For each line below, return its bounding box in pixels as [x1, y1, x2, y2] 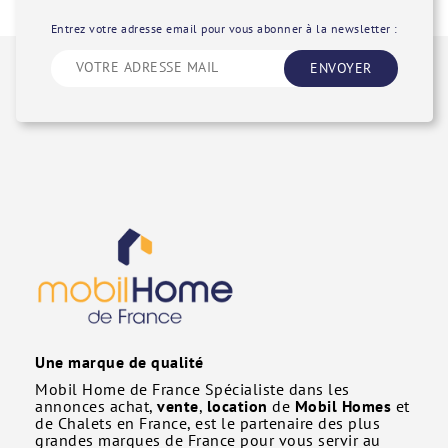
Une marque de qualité [35, 352, 204, 373]
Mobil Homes [294, 396, 391, 417]
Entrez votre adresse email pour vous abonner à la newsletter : [50, 21, 398, 37]
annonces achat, [35, 396, 157, 417]
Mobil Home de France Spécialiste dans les [35, 379, 350, 400]
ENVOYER [310, 59, 372, 78]
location [206, 396, 268, 417]
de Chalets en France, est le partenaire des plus [35, 413, 380, 434]
